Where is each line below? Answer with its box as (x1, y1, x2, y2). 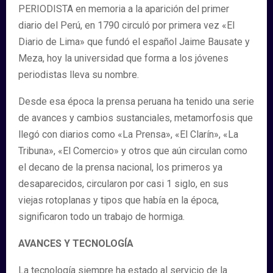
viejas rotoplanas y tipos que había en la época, (18, 194, 219, 206)
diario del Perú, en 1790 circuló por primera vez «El (18, 19, 235, 31)
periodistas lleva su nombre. (18, 69, 139, 80)
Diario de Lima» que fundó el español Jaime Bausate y (18, 36, 250, 48)
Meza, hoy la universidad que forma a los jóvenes (18, 52, 229, 64)
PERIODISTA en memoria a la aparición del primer (18, 3, 229, 15)
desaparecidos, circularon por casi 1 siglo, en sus (18, 178, 229, 190)
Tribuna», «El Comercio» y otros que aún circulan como (18, 145, 247, 157)
